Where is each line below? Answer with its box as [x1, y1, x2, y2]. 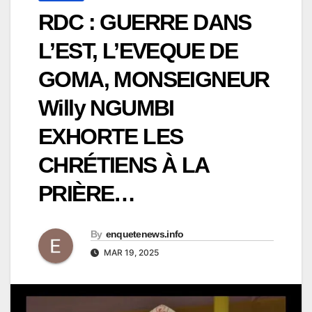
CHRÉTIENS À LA [38, 153, 209, 178]
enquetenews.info [105, 228, 184, 240]
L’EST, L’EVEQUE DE [38, 38, 238, 64]
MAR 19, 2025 [102, 247, 159, 258]
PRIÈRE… [38, 181, 135, 207]
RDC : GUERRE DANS [38, 10, 251, 36]
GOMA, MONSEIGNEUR [38, 67, 270, 93]
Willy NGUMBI [38, 95, 174, 121]
